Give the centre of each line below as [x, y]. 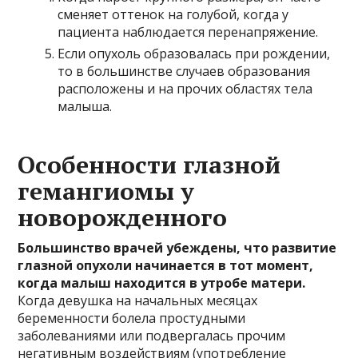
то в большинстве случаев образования [184, 71]
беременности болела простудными [132, 318]
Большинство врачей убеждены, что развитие [177, 247]
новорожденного [123, 217]
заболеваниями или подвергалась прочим [152, 335]
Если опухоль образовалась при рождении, [194, 53]
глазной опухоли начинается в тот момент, [166, 265]
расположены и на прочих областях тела [185, 88]
